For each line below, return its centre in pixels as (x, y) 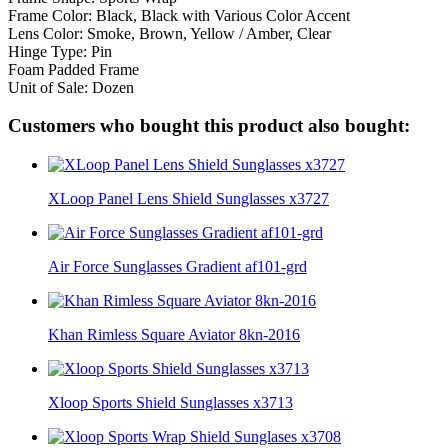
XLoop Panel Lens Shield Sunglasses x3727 (188, 199)
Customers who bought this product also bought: (209, 126)
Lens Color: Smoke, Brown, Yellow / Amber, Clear (169, 33)
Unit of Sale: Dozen (71, 87)
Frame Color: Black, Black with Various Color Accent (179, 15)
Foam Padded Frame (73, 69)
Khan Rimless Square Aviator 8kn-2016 (174, 335)
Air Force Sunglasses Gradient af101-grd (177, 267)
